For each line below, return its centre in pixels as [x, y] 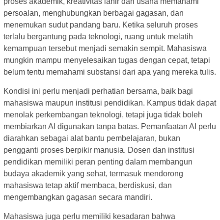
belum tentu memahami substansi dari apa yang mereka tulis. [110, 72]
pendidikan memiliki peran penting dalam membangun [98, 162]
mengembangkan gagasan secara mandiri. [78, 197]
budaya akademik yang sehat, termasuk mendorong [93, 173]
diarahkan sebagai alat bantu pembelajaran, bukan [92, 138]
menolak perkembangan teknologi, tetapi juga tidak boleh [103, 114]
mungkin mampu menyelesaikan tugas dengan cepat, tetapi [107, 60]
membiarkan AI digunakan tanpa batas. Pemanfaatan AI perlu [110, 126]
